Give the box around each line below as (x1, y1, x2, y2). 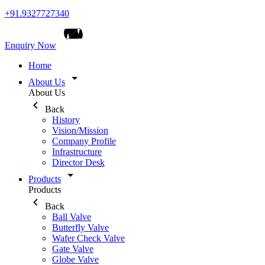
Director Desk (52, 157, 105, 167)
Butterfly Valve (52, 222, 109, 232)
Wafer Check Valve (52, 233, 125, 243)
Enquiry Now (5, 40, 56, 50)
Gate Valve (52, 244, 93, 254)
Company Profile (52, 136, 116, 146)
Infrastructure (52, 147, 102, 157)
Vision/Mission (52, 125, 108, 135)
